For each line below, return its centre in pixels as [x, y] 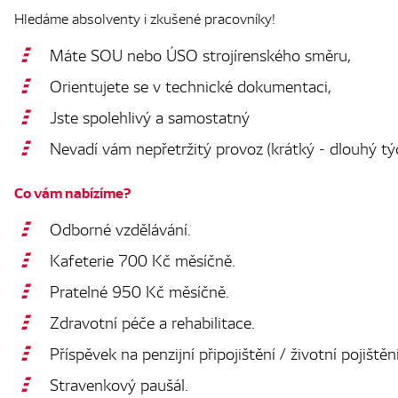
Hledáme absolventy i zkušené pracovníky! [145, 18]
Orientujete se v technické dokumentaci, [191, 85]
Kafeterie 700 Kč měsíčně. [143, 259]
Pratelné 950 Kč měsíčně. [139, 291]
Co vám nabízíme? [72, 192]
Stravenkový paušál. [119, 384]
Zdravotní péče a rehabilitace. [152, 322]
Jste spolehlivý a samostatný [150, 116]
